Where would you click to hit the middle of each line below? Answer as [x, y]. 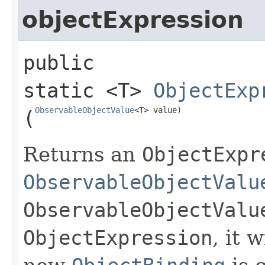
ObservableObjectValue [85, 110]
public [59, 62]
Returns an [83, 154]
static [59, 90]
